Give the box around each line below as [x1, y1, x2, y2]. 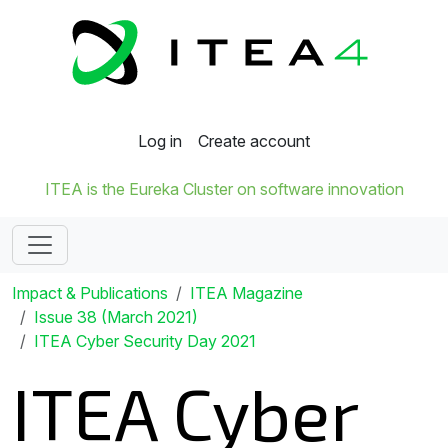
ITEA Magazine [190, 283, 303, 304]
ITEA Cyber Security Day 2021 [34, 331, 256, 352]
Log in [138, 131, 182, 152]
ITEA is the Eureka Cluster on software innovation [44, 179, 404, 200]
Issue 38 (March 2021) [34, 307, 198, 328]
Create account [198, 131, 310, 152]
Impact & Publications [12, 283, 168, 304]
